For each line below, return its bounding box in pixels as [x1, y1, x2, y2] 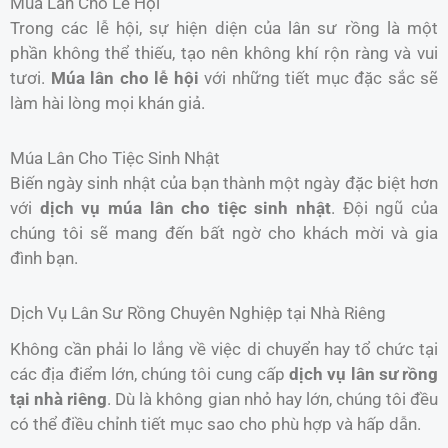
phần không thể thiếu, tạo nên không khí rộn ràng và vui [10, 43, 438, 64]
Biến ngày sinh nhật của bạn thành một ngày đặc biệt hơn [10, 172, 438, 193]
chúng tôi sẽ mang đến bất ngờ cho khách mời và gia [10, 222, 438, 243]
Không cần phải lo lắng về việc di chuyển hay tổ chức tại [10, 339, 438, 360]
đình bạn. [10, 247, 78, 268]
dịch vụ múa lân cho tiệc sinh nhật [39, 197, 332, 218]
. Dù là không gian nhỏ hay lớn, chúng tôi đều [107, 389, 439, 410]
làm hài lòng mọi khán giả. [10, 93, 205, 114]
